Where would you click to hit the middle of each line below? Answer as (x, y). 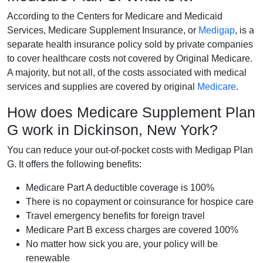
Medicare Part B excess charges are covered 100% (132, 230)
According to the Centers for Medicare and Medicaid (115, 16)
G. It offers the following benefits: (74, 164)
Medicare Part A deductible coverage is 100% (120, 187)
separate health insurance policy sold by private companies (130, 44)
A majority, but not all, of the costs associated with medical (127, 72)
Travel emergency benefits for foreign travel (115, 215)
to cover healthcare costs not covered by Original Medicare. (130, 58)
